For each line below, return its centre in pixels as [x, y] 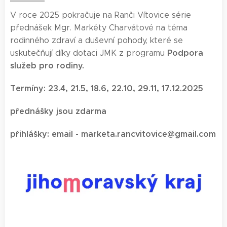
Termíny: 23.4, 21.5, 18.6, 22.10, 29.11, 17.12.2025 [107, 88]
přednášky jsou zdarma [58, 111]
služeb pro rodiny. [47, 66]
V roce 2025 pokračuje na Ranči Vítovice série [101, 15]
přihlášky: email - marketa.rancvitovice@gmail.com [113, 134]
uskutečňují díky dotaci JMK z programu [89, 53]
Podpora [185, 53]
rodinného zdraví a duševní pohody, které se [97, 40]
